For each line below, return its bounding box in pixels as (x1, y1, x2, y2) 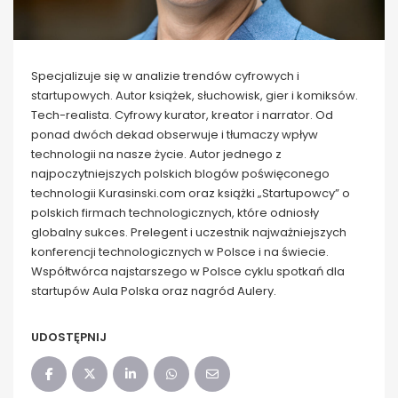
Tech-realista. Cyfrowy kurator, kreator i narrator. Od (31, 107, 333, 124)
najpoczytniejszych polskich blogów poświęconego (31, 165, 330, 183)
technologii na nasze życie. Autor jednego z (31, 146, 282, 163)
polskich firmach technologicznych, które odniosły (31, 204, 319, 222)
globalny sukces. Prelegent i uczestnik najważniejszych (31, 224, 346, 242)
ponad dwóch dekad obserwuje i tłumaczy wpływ (31, 126, 318, 144)
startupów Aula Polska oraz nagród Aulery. (31, 283, 276, 300)
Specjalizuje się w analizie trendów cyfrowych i (31, 68, 299, 85)
